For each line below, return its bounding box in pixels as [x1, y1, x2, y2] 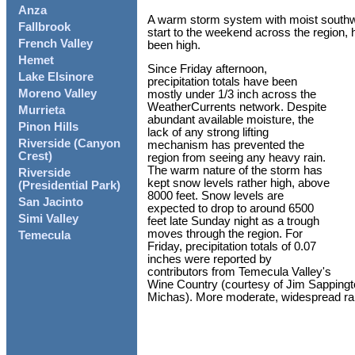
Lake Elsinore [18, 71, 94, 84]
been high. [147, 38, 200, 52]
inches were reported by [147, 253, 272, 266]
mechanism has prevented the [147, 139, 304, 152]
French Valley [18, 37, 93, 51]
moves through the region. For [147, 227, 303, 241]
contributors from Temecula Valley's [147, 265, 331, 279]
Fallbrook [18, 21, 71, 34]
